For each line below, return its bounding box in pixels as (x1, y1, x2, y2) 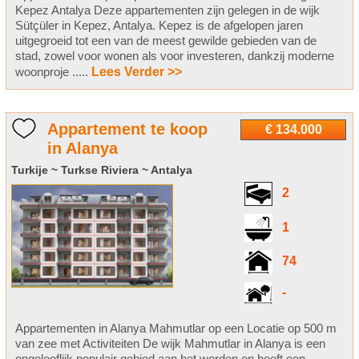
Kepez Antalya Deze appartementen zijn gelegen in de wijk (14, 3, 320, 18)
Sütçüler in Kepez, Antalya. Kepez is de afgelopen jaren (14, 18, 303, 33)
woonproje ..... (14, 65, 91, 79)
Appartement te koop (46, 120, 208, 139)
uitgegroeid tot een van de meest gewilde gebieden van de (14, 34, 317, 48)
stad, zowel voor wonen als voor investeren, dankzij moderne (14, 49, 334, 63)
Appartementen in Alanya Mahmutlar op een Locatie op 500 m (14, 321, 337, 336)
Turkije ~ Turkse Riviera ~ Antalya (10, 163, 192, 177)
